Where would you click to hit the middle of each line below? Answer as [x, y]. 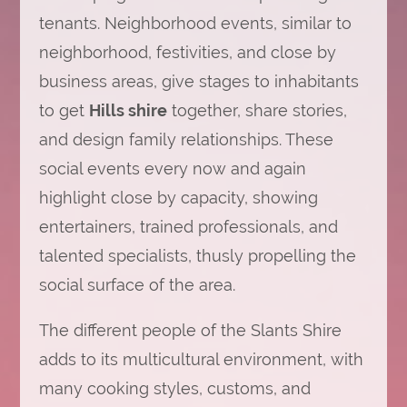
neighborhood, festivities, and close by [187, 52]
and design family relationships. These [186, 139]
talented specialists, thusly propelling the [197, 256]
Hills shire [128, 110]
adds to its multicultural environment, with [201, 359]
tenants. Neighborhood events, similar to [195, 23]
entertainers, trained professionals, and [188, 227]
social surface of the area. [137, 285]
